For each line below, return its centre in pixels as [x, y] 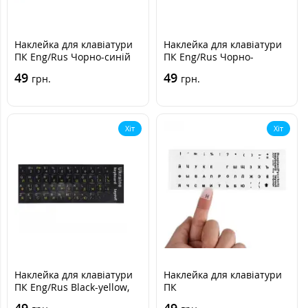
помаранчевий [199, 69]
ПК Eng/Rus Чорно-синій [73, 57]
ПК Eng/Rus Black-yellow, [72, 287]
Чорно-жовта [45, 299]
